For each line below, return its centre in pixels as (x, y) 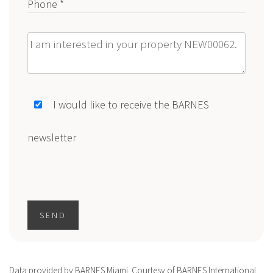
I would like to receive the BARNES (131, 105)
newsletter (52, 138)
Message (47, 52)
